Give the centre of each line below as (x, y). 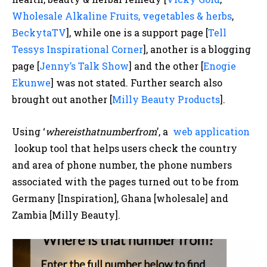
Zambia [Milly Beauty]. (66, 215)
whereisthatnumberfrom (101, 132)
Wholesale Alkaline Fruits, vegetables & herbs (122, 16)
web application (211, 132)
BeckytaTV (39, 33)
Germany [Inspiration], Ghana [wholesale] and (120, 198)
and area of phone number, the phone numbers (122, 165)
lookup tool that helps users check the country (125, 148)
